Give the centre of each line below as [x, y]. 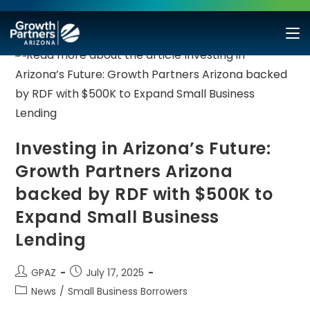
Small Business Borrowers [128, 291]
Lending [51, 240]
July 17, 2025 [115, 273]
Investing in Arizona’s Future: [143, 148]
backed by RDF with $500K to [144, 194]
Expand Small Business [118, 217]
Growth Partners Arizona [124, 171]
